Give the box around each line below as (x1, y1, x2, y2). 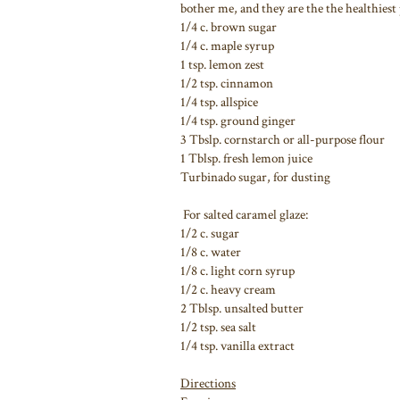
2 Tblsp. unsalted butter (180, 299, 304, 317)
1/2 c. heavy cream (180, 280, 276, 298)
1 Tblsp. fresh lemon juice (180, 149, 312, 167)
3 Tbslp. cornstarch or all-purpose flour (180, 130, 385, 148)
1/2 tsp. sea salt (180, 318, 256, 336)
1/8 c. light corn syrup (180, 262, 295, 279)
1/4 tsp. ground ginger (180, 112, 296, 129)
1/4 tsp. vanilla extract (180, 337, 295, 354)
